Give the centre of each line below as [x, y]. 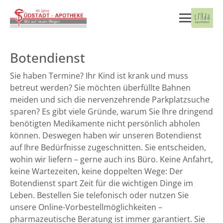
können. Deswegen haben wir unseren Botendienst [106, 135]
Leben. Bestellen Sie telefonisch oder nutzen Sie [99, 195]
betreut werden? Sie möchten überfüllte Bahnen [100, 88]
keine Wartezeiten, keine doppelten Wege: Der [97, 171]
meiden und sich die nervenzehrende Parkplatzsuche [110, 100]
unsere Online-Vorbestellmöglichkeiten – [86, 207]
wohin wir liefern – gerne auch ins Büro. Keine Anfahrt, [111, 159]
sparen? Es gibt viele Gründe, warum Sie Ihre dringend [111, 111]
